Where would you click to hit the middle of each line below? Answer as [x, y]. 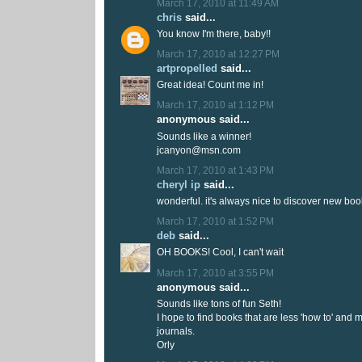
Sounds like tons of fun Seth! [219, 303]
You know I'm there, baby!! [214, 34]
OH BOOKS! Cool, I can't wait [220, 253]
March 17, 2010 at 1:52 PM [215, 222]
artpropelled [187, 69]
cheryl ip [179, 184]
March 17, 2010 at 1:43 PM [215, 170]
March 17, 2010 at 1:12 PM [215, 105]
